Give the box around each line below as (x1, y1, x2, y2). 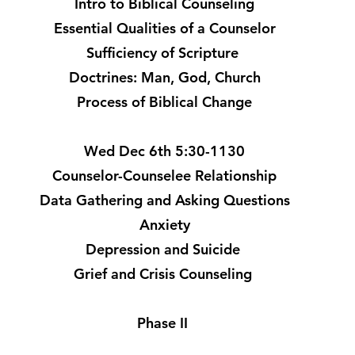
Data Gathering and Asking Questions (39, 191, 290, 209)
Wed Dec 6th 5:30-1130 (84, 142, 245, 160)
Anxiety (139, 216, 190, 234)
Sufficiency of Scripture (86, 44, 242, 62)
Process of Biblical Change (77, 93, 252, 111)
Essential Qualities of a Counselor (53, 19, 276, 37)
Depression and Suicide (85, 240, 244, 258)
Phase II (137, 314, 192, 332)
